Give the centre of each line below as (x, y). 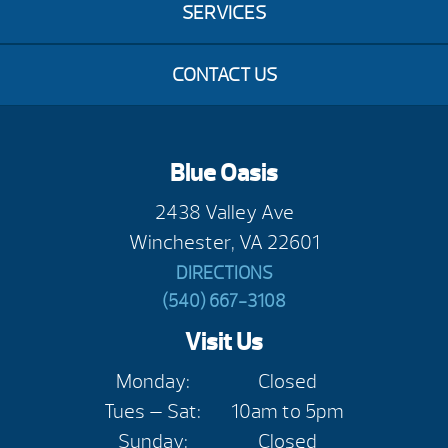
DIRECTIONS (224, 274)
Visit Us (224, 342)
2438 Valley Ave (224, 213)
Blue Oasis (224, 173)
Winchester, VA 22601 (224, 243)
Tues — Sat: (152, 412)
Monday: (152, 382)
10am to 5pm (287, 412)
